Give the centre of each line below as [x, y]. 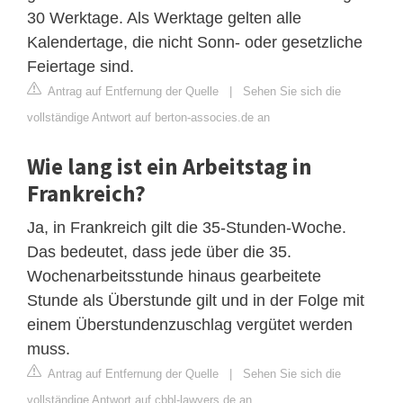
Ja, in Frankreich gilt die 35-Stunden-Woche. [187, 227]
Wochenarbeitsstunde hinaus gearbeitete [174, 276]
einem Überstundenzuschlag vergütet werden [190, 324]
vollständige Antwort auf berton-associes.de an [148, 117]
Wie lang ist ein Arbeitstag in [170, 166]
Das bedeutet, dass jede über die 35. [159, 251]
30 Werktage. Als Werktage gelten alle [164, 18]
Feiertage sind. [81, 66]
